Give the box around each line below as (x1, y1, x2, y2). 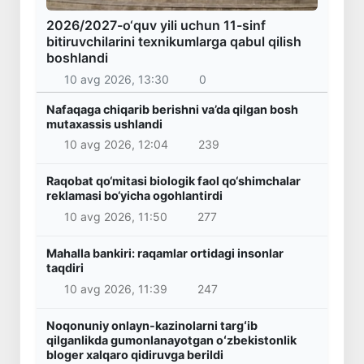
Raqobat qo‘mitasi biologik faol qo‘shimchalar (46, 174, 301, 188)
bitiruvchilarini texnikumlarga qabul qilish (46, 33, 301, 50)
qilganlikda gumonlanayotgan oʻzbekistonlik (46, 332, 297, 347)
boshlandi (46, 50, 108, 67)
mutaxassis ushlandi (46, 116, 162, 131)
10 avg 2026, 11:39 (63, 281, 167, 296)
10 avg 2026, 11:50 (63, 210, 167, 224)
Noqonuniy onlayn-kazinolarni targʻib (46, 318, 258, 332)
